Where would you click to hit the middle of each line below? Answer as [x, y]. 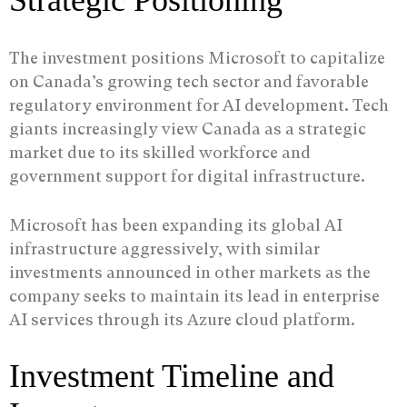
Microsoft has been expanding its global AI [176, 225]
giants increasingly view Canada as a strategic [188, 129]
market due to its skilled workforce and [160, 153]
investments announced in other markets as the [190, 273]
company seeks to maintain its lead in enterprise [194, 296]
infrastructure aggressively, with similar [164, 249]
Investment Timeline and [172, 377]
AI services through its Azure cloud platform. [182, 320]
